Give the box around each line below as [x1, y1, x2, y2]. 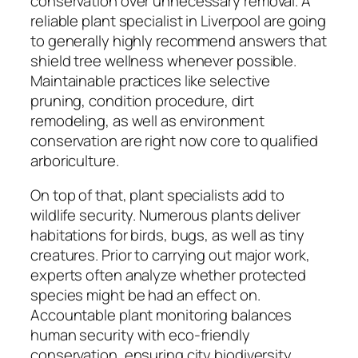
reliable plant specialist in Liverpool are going [30, 10, 327, 31]
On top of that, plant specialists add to [30, 185, 284, 206]
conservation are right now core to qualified [30, 129, 318, 151]
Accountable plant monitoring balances [30, 304, 292, 326]
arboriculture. [30, 149, 119, 171]
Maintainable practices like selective [30, 70, 271, 91]
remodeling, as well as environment [30, 109, 265, 131]
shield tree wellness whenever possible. [30, 50, 297, 71]
